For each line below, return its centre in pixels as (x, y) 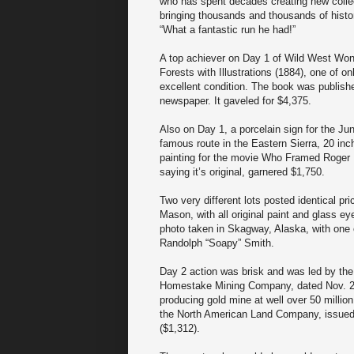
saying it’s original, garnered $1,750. (242, 172)
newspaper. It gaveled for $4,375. (235, 101)
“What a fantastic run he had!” (228, 30)
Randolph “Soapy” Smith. (217, 243)
